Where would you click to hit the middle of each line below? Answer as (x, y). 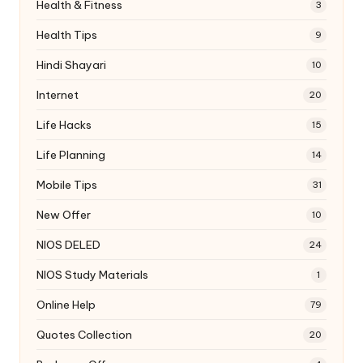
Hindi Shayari (71, 64)
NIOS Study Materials (92, 274)
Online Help (66, 304)
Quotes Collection (84, 334)
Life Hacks (64, 124)
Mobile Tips (67, 184)
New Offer (64, 214)
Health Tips (67, 34)
